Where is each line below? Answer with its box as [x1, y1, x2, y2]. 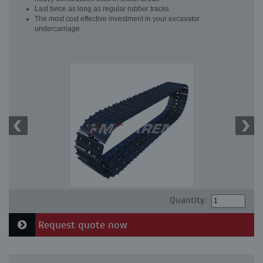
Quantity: [169, 194, 207, 206]
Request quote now [35, 218, 127, 231]
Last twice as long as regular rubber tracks [35, 5, 169, 13]
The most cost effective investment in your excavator [35, 15, 200, 23]
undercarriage [35, 25, 80, 33]
